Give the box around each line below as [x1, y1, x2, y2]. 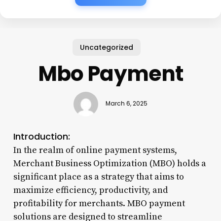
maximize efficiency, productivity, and [13, 184, 168, 196]
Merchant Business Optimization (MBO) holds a [13, 157, 206, 169]
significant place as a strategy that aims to [13, 171, 184, 183]
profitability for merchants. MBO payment [13, 197, 185, 209]
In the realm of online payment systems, [13, 144, 177, 156]
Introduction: [13, 130, 70, 143]
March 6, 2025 [105, 100, 147, 108]
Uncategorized [80, 42, 134, 52]
